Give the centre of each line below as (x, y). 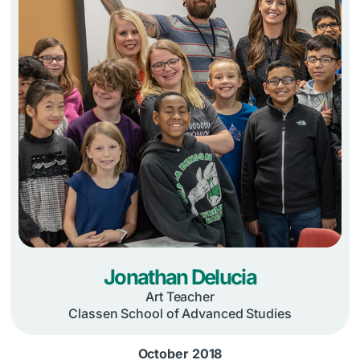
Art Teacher (180, 297)
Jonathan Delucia (180, 277)
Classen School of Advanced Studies (180, 313)
